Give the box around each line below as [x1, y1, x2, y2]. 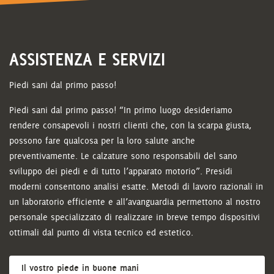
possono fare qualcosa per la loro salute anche [9, 135, 195, 146]
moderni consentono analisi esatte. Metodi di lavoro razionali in [9, 181, 263, 192]
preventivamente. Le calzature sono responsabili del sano [9, 150, 237, 161]
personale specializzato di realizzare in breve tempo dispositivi [9, 212, 260, 223]
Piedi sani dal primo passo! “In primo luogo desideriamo [9, 105, 232, 116]
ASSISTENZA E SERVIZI [9, 48, 165, 70]
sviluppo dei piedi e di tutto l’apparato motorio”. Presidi [9, 166, 232, 177]
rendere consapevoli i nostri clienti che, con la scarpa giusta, [9, 120, 251, 131]
